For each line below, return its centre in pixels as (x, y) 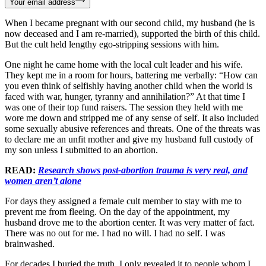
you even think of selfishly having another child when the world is (129, 85)
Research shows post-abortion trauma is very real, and (143, 170)
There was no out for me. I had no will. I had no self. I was (115, 233)
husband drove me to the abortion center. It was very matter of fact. (130, 222)
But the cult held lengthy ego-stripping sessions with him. (112, 44)
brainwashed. (30, 243)
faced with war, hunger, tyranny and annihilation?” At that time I (125, 96)
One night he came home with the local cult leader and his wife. (124, 64)
